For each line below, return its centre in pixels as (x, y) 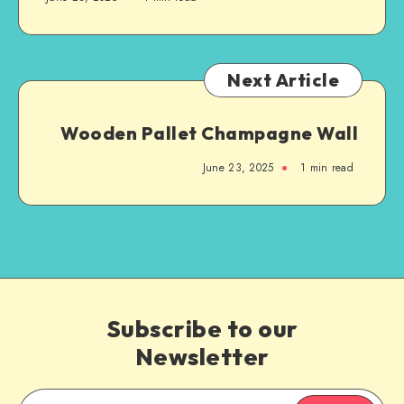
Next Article (283, 79)
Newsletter (202, 356)
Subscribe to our (202, 328)
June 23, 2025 (238, 167)
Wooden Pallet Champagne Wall (209, 133)
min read (330, 167)
